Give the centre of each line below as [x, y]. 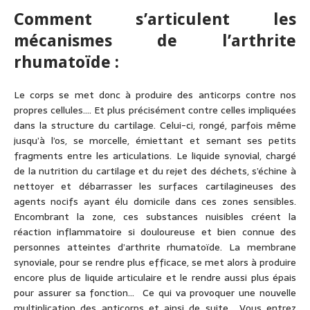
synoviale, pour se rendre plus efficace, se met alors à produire [155, 263]
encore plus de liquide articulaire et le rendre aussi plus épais [155, 278]
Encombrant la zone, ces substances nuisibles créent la [155, 217]
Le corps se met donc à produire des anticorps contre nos [155, 95]
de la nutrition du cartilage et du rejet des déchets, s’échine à [155, 171]
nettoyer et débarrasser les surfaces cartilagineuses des [155, 186]
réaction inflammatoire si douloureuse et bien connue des [155, 232]
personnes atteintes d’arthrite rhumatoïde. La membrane [155, 247]
